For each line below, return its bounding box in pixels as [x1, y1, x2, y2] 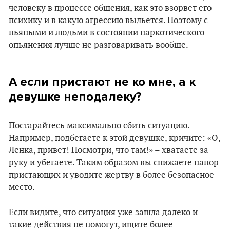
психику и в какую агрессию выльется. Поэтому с [9, 15, 208, 26]
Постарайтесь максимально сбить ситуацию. [9, 121, 189, 131]
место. [9, 182, 35, 193]
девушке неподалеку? [9, 89, 142, 104]
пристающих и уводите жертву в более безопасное [9, 170, 214, 180]
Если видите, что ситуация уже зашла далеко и [9, 207, 198, 218]
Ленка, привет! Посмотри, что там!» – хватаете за [9, 145, 208, 156]
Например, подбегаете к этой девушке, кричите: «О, [9, 133, 220, 143]
